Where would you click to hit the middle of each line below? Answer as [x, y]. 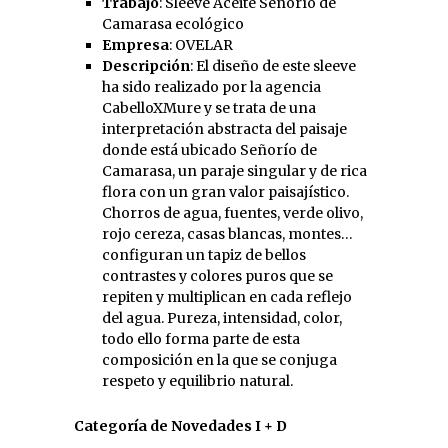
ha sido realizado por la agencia [211, 87]
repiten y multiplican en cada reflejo [227, 297]
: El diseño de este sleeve [273, 66]
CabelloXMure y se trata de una [209, 108]
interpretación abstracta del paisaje [224, 129]
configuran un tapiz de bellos [204, 255]
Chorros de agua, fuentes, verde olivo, [232, 213]
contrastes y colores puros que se [217, 276]
